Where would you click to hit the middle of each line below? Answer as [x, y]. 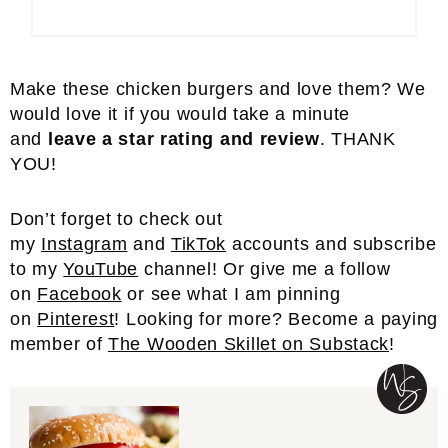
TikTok [198, 244]
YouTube [101, 269]
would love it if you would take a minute [180, 114]
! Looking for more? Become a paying [276, 319]
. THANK [357, 139]
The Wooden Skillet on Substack [249, 344]
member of [59, 344]
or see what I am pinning [231, 294]
